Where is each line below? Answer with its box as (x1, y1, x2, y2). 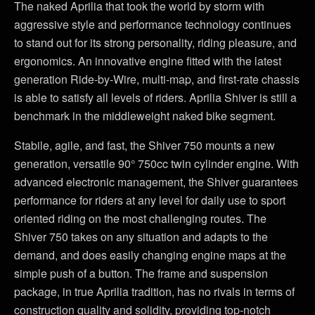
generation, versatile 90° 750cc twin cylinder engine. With (14, 155, 299, 172)
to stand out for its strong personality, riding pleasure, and (14, 34, 297, 51)
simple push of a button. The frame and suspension (14, 264, 268, 281)
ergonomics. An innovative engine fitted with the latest (14, 52, 281, 69)
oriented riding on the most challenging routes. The (14, 210, 266, 226)
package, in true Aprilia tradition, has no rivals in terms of (14, 283, 295, 300)
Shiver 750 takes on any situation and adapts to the (14, 228, 268, 245)
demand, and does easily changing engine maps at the (14, 246, 286, 263)
